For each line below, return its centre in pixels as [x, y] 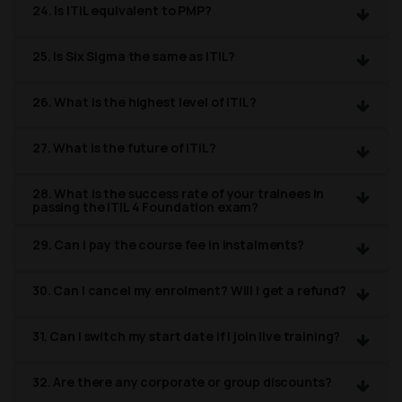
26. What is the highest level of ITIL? [144, 102]
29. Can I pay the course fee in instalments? [168, 245]
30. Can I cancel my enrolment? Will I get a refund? [189, 291]
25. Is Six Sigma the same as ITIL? [134, 57]
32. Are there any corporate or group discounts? [182, 382]
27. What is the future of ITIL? [124, 148]
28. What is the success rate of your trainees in [179, 194]
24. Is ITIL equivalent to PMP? [122, 11]
